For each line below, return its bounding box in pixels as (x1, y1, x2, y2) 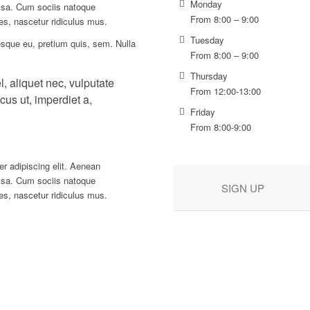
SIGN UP (221, 181, 265, 196)
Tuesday (190, 33, 225, 47)
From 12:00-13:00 (190, 84, 262, 98)
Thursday (190, 69, 228, 83)
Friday (190, 105, 216, 119)
